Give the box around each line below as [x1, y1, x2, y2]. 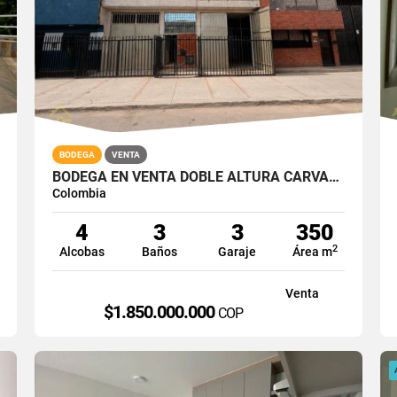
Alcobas [58, 244, 105, 259]
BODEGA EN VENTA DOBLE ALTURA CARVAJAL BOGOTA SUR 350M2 [328, 167, 339, 185]
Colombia [51, 185, 106, 200]
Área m [292, 244, 332, 259]
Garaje [218, 244, 257, 259]
